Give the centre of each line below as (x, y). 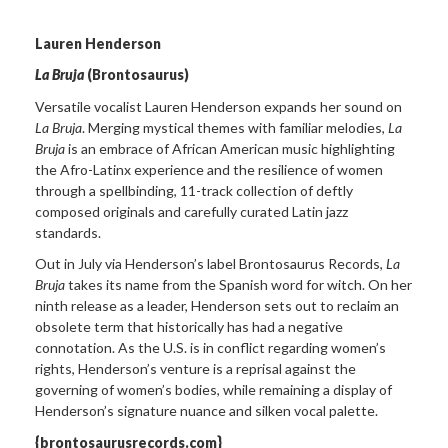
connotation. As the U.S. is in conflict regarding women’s (210, 348)
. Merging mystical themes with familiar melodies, (235, 127)
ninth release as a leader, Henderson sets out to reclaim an (217, 306)
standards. (68, 232)
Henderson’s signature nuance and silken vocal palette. (206, 411)
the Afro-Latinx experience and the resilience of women (209, 169)
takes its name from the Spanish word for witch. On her (238, 285)
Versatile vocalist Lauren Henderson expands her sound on (218, 106)
